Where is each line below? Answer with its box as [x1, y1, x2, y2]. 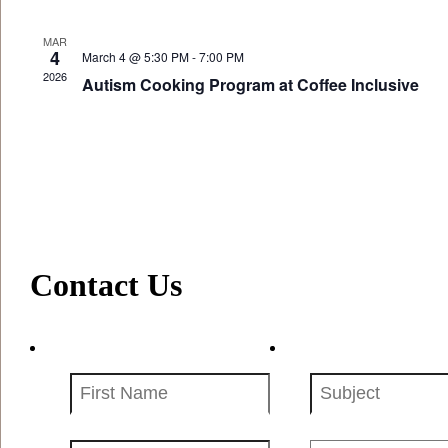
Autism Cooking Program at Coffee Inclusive [81, 73, 419, 96]
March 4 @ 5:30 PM [81, 48, 189, 65]
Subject [309, 372, 360, 389]
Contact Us [30, 267, 182, 303]
